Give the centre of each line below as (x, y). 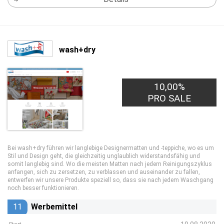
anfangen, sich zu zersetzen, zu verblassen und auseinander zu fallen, (104, 172)
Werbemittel (54, 207)
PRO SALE (169, 98)
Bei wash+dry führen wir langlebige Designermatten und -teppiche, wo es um (111, 148)
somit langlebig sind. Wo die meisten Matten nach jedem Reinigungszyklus (110, 164)
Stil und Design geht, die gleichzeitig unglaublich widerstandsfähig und (104, 156)
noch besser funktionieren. (43, 188)
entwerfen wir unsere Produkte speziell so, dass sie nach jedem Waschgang (110, 180)
